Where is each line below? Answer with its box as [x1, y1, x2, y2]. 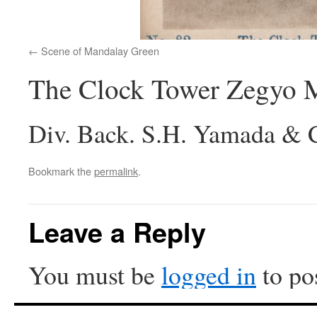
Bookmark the [28, 163, 94, 179]
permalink [94, 163, 138, 179]
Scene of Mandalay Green [41, 43, 159, 59]
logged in [161, 258, 256, 292]
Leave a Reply [28, 212, 206, 252]
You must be [28, 258, 161, 292]
